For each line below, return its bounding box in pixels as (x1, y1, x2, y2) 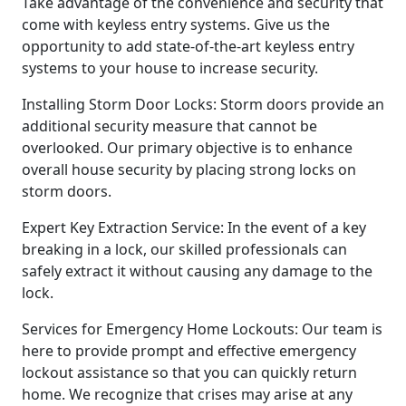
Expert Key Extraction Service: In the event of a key (22, 217, 366, 238)
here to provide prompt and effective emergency (22, 341, 356, 362)
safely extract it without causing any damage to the (22, 261, 372, 282)
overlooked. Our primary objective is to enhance (22, 138, 353, 159)
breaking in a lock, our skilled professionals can (22, 239, 347, 260)
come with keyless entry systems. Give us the (22, 14, 330, 35)
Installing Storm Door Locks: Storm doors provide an (22, 94, 384, 115)
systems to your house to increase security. (22, 58, 318, 79)
